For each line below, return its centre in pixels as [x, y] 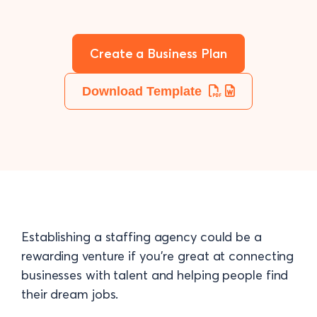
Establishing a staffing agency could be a [142, 237]
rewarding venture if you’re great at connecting [158, 256]
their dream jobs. [70, 294]
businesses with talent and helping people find [155, 275]
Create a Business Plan [158, 53]
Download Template [145, 91]
